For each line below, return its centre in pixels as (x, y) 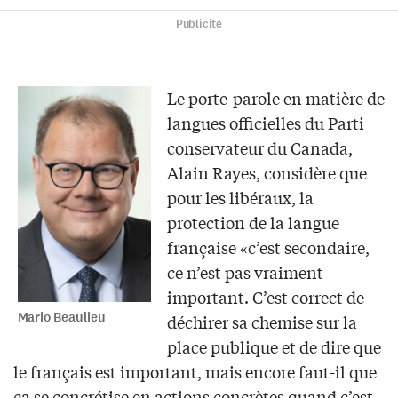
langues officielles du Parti (265, 122)
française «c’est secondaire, (268, 247)
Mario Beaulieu (61, 318)
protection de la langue (253, 222)
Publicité (199, 24)
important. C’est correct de (265, 296)
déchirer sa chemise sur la (262, 321)
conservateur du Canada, (259, 147)
